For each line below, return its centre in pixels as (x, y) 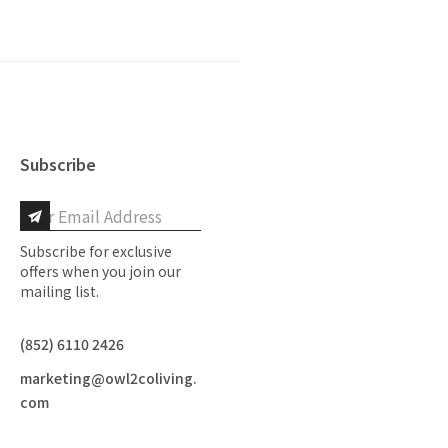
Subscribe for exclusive (95, 251)
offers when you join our (100, 271)
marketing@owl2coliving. (108, 378)
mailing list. (59, 291)
